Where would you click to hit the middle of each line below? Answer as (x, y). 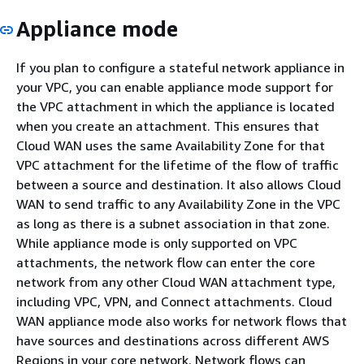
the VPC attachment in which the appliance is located (175, 106)
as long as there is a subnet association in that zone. (173, 223)
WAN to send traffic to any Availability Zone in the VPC (178, 204)
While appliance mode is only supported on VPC (157, 243)
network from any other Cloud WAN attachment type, (176, 282)
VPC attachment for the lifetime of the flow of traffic (178, 165)
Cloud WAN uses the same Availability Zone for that (171, 145)
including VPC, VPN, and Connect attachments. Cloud (174, 301)
